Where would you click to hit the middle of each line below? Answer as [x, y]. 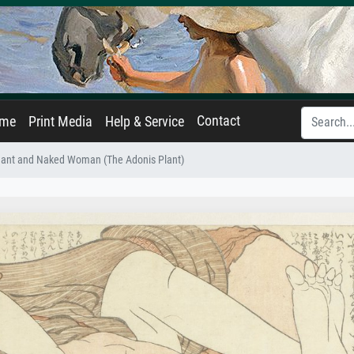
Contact [218, 121]
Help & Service [145, 122]
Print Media [60, 122]
